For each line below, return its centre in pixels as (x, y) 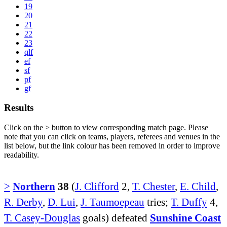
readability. (22, 155)
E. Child (198, 186)
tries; (158, 202)
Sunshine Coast (185, 217)
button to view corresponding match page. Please (129, 128)
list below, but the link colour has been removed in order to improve (112, 146)
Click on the (25, 128)
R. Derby (23, 202)
